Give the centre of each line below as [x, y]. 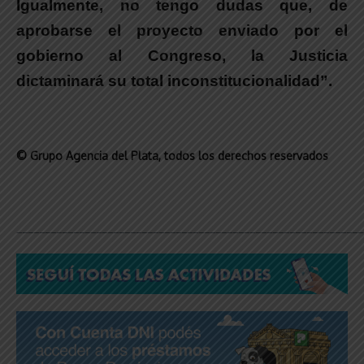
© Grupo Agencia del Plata [87, 155]
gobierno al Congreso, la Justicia [182, 55]
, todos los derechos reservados [243, 155]
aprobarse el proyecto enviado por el [182, 30]
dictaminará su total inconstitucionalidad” [172, 80]
